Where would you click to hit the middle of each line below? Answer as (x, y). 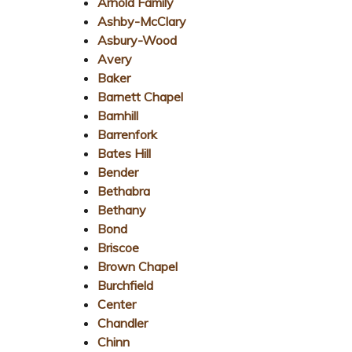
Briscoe (118, 247)
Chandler (123, 323)
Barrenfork (127, 134)
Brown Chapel (137, 266)
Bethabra (124, 191)
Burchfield (125, 285)
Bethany (122, 209)
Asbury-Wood (137, 40)
